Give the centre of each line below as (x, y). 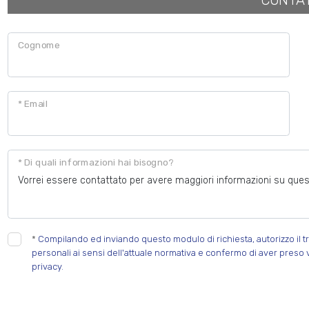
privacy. (48, 267)
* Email (33, 104)
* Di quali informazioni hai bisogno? (96, 162)
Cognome (39, 45)
